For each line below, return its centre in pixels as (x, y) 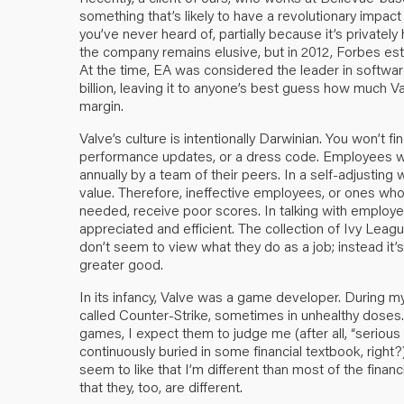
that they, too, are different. (161, 386)
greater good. (121, 263)
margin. (101, 105)
